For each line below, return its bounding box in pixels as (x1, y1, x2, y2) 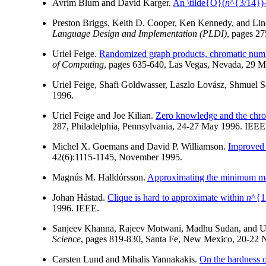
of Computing (52, 59, 104, 70)
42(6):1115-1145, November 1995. (52, 152, 182, 163)
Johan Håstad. (52, 192, 107, 203)
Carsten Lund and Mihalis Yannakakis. (52, 254, 199, 265)
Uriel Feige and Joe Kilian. (52, 110, 156, 121)
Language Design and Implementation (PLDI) (52, 28, 227, 39)
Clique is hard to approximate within (107, 192, 246, 203)
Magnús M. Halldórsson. (52, 172, 147, 183)
